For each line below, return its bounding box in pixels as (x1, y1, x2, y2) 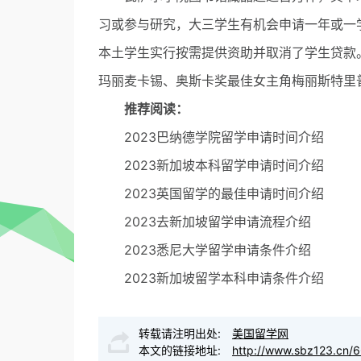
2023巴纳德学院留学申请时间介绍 (124, 129, 324, 145)
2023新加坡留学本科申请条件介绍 (124, 270, 324, 286)
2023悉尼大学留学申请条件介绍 (124, 242, 311, 258)
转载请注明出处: (139, 326, 224, 340)
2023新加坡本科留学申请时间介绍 (124, 157, 324, 173)
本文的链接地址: (139, 343, 224, 357)
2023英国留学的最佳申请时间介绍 (124, 185, 324, 201)
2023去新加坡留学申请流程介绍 (124, 214, 311, 230)
